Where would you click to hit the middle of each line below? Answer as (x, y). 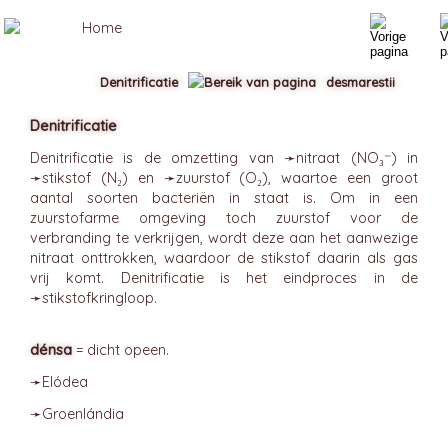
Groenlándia (83, 414)
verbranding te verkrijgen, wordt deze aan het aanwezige (224, 238)
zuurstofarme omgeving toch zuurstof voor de (224, 218)
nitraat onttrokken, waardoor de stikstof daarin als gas (224, 258)
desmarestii (360, 82)
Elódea (65, 382)
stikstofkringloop (98, 298)
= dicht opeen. (120, 350)
